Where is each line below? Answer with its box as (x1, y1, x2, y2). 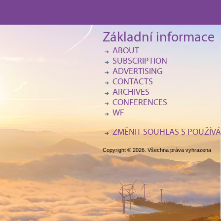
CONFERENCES (112, 99, 167, 108)
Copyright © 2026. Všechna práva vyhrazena (102, 147, 211, 153)
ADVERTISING (112, 68, 163, 76)
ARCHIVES (112, 89, 149, 97)
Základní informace (102, 32, 215, 45)
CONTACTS (112, 78, 153, 87)
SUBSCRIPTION (112, 58, 167, 66)
